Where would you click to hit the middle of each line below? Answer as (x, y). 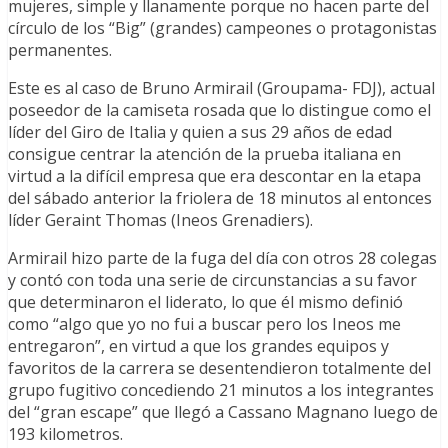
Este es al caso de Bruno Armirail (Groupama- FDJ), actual (221, 88)
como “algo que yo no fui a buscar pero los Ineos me (204, 324)
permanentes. (60, 50)
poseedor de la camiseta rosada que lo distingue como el (219, 110)
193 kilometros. (65, 434)
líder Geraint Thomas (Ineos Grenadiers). (160, 220)
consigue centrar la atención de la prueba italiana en (204, 154)
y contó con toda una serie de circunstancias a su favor (212, 280)
